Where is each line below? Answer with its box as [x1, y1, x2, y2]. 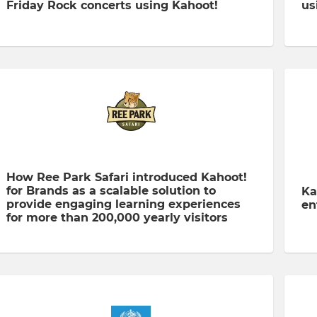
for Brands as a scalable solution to [6, 184, 216, 197]
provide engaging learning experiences [6, 197, 241, 211]
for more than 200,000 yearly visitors [6, 211, 228, 224]
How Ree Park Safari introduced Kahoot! [6, 171, 247, 184]
